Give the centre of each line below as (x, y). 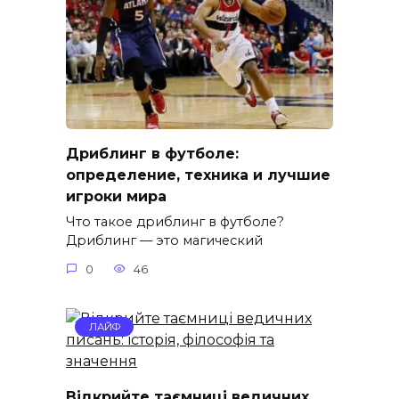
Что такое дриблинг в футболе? (175, 222)
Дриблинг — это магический (164, 241)
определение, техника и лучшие (198, 175)
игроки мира (116, 196)
